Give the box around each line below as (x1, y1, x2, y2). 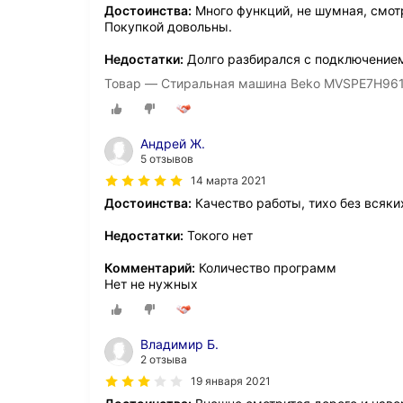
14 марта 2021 (191, 174, 266, 188)
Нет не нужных (104, 276, 198, 292)
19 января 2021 (191, 373, 271, 388)
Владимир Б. (140, 336, 219, 352)
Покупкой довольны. (104, 19, 232, 35)
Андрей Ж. (140, 136, 205, 152)
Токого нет (184, 228, 253, 244)
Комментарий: (104, 260, 195, 276)
